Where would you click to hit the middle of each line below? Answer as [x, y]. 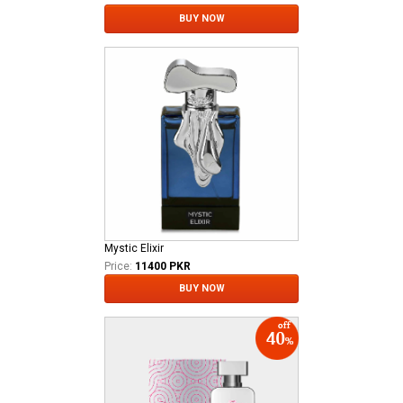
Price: [118, 266]
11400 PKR [163, 266]
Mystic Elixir [134, 248]
